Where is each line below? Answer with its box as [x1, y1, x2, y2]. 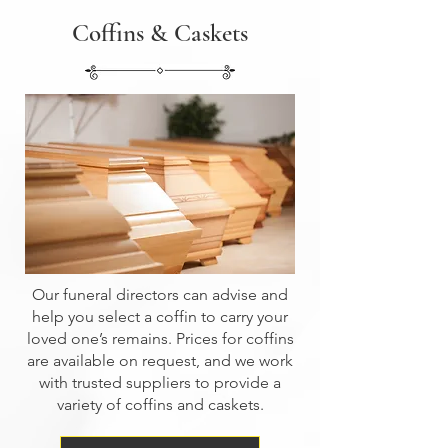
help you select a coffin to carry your [32, 307, 288, 326]
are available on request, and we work [27, 351, 293, 370]
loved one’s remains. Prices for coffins [26, 329, 294, 348]
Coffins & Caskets [72, 18, 248, 48]
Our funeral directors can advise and [32, 285, 288, 304]
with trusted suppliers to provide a [39, 373, 281, 392]
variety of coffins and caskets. [56, 395, 264, 414]
